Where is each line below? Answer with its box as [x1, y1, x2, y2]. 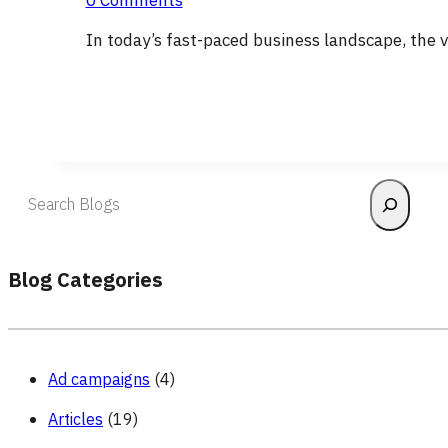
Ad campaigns [48, 367, 150, 392]
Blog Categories [8, 264, 163, 295]
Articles [48, 407, 103, 432]
